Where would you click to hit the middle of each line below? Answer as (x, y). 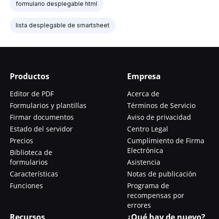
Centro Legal (148, 129)
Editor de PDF (32, 94)
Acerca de (143, 94)
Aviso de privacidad (159, 117)
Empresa (144, 76)
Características (34, 174)
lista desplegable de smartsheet (63, 25)
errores (139, 205)
